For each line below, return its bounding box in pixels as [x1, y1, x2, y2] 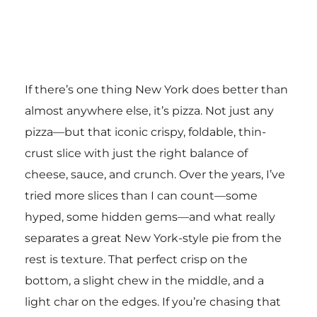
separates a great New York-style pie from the [24, 231, 282, 245]
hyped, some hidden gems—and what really [24, 209, 275, 224]
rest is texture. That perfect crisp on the [24, 252, 248, 266]
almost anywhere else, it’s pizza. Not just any [24, 103, 274, 117]
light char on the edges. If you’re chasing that [24, 294, 281, 309]
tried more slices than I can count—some [24, 188, 258, 202]
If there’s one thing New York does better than [24, 82, 288, 96]
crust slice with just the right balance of [24, 146, 248, 160]
